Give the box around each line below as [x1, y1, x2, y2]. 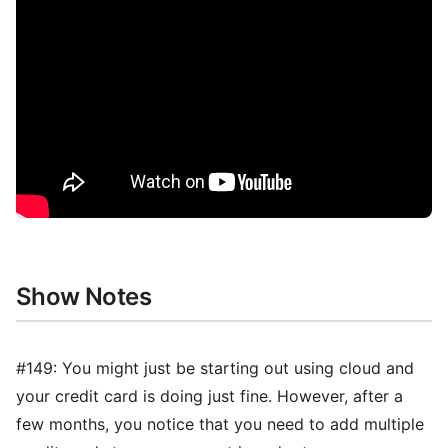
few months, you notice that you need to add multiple [16, 413, 424, 434]
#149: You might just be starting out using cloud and [16, 357, 414, 378]
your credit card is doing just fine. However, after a [16, 385, 403, 406]
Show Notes [16, 281, 151, 311]
